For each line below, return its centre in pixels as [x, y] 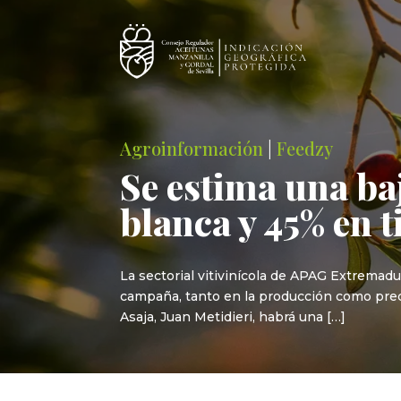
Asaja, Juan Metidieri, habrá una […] [233, 317]
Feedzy [305, 148]
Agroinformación [192, 148]
